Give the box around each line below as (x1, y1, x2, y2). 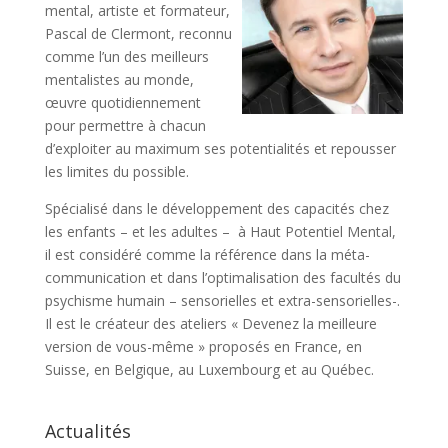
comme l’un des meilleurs (44, 46, 209, 66)
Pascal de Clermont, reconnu (44, 23, 232, 43)
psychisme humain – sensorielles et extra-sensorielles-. (44, 290, 400, 310)
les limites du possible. (44, 161, 189, 181)
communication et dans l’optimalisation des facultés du (44, 267, 401, 287)
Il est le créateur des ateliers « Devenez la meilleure (44, 313, 377, 333)
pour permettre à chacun (44, 115, 206, 135)
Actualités (44, 419, 131, 444)
